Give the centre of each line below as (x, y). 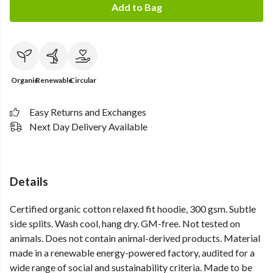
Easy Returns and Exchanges (88, 112)
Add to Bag (136, 7)
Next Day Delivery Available (88, 126)
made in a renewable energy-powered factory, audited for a (132, 253)
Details (29, 181)
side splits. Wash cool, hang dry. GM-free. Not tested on (125, 224)
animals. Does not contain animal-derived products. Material (135, 238)
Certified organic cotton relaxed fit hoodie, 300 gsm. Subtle (133, 209)
